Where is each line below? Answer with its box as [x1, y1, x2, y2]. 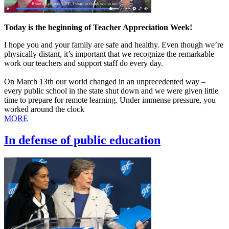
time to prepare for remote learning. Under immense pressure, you [4, 96, 216, 105]
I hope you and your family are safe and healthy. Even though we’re [4, 40, 223, 50]
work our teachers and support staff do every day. [4, 59, 163, 68]
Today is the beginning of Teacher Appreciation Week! [4, 23, 192, 32]
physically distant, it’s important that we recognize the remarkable [4, 50, 214, 59]
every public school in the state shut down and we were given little [4, 86, 218, 96]
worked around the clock [4, 105, 84, 114]
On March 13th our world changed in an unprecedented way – [4, 77, 205, 86]
